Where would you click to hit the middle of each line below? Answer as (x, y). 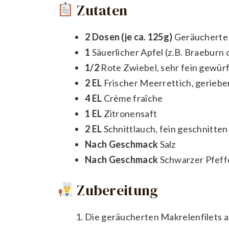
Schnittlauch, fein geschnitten (165, 129)
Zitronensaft (130, 113)
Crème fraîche (132, 98)
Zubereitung (116, 190)
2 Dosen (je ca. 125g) (129, 37)
